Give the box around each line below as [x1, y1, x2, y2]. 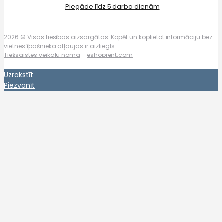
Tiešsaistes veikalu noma [4, 50, 80, 59]
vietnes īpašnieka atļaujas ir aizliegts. [4, 41, 116, 50]
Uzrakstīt [4, 69, 33, 80]
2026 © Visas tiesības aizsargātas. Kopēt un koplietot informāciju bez [4, 32, 212, 41]
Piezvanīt [4, 80, 35, 90]
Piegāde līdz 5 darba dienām [65, 1, 160, 11]
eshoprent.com [87, 50, 133, 59]
